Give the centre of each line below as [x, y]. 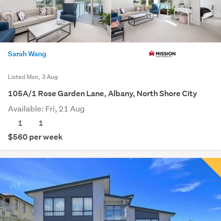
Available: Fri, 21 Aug [46, 108]
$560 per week [35, 137]
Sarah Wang [27, 53]
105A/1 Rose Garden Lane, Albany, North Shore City [103, 93]
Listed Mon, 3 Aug [33, 76]
